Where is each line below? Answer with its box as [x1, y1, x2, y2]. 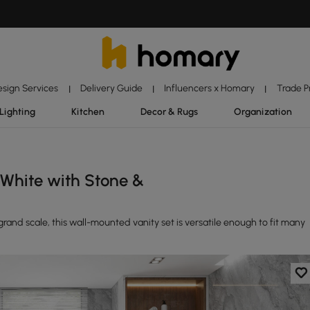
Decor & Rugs [140, 106, 198, 117]
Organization [234, 106, 293, 117]
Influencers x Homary [164, 82, 255, 93]
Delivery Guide [80, 82, 143, 93]
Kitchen [71, 106, 104, 117]
